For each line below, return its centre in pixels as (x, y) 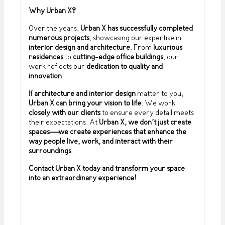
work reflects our (58, 67)
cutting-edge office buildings (118, 57)
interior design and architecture (79, 48)
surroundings (50, 151)
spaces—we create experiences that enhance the (107, 132)
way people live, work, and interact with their (101, 142)
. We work (158, 103)
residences (46, 57)
